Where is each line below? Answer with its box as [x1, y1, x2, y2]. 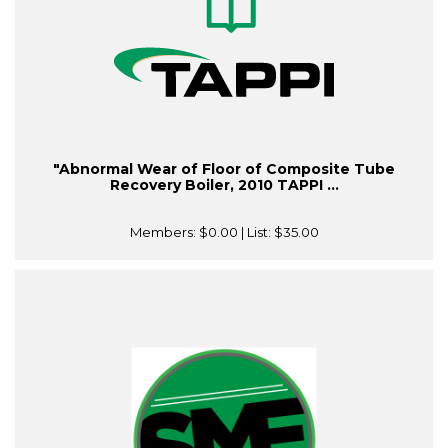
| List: [237, 224, 274, 241]
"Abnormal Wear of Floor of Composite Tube [53, 160, 395, 179]
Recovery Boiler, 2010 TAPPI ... [109, 176, 339, 195]
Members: [129, 224, 199, 241]
